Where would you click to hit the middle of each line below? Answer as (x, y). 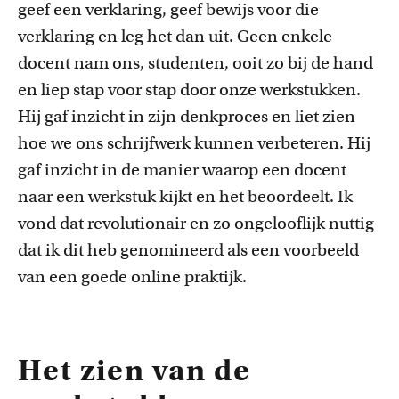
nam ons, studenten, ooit (170, 63)
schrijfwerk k (155, 143)
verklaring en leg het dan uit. (126, 36)
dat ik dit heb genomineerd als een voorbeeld (188, 250)
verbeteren (297, 143)
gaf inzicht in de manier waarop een (156, 170)
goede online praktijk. (164, 277)
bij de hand (330, 63)
